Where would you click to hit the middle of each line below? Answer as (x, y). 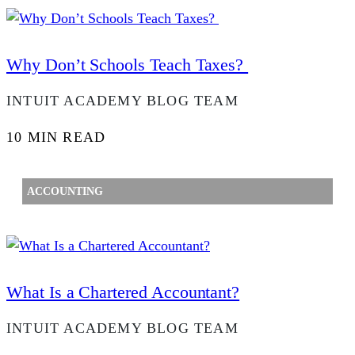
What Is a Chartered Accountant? (123, 292)
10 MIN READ (56, 137)
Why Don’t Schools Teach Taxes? (128, 65)
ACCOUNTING (65, 192)
